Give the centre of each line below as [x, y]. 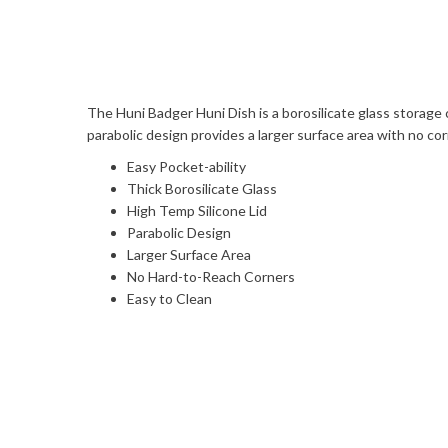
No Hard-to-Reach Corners [211, 276]
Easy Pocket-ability [186, 166]
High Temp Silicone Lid [197, 210]
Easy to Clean [169, 298]
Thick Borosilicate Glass [202, 188]
